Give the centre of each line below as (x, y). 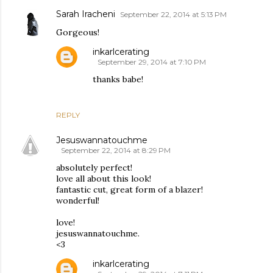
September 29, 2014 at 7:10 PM (152, 62)
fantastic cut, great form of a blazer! (129, 189)
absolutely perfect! (94, 167)
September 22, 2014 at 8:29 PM (116, 150)
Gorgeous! (78, 32)
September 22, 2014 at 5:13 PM (173, 14)
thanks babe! (118, 79)
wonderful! (78, 200)
